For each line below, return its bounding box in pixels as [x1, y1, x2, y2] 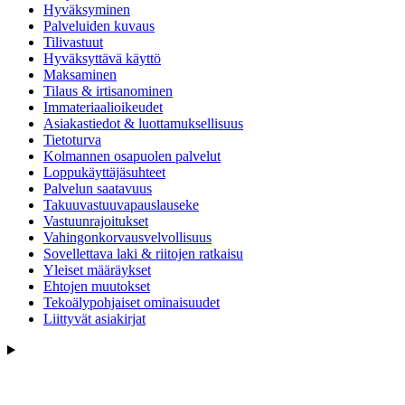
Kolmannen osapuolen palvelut [43, 148, 221, 165]
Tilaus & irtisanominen [43, 83, 173, 99]
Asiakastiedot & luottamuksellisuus [43, 116, 243, 132]
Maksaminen [43, 67, 117, 83]
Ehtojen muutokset [43, 278, 150, 295]
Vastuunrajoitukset [43, 213, 148, 230]
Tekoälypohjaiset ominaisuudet [43, 295, 220, 311]
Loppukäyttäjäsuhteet [43, 165, 165, 181]
